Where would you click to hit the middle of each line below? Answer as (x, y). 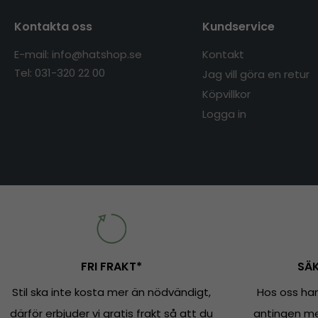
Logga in (224, 114)
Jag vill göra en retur (256, 74)
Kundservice (238, 26)
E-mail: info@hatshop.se (78, 54)
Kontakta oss (53, 26)
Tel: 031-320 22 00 (60, 72)
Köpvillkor (226, 94)
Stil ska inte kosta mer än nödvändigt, (111, 292)
